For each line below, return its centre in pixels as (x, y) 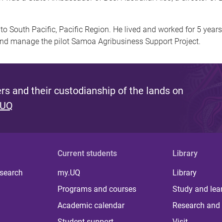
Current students (87, 153)
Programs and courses (97, 189)
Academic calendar (91, 205)
